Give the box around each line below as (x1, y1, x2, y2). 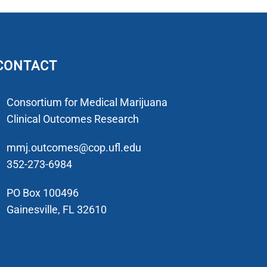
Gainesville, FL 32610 (6, 203, 107, 216)
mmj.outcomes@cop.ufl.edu (6, 141, 141, 154)
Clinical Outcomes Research (6, 113, 139, 126)
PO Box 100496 (6, 187, 79, 200)
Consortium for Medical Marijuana (6, 96, 167, 109)
